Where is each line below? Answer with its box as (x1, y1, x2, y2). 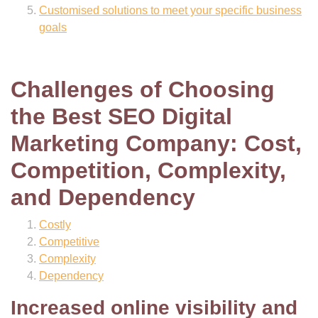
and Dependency (11, 185, 195, 210)
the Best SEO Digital (11, 104, 232, 129)
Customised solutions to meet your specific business (39, 4, 302, 16)
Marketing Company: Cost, (11, 131, 302, 156)
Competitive (39, 236, 99, 248)
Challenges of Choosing (11, 77, 275, 102)
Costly (39, 219, 71, 231)
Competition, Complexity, (11, 158, 286, 183)
